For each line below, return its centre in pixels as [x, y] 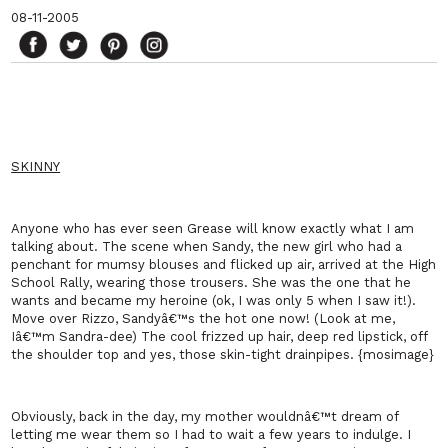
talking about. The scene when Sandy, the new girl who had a [207, 247]
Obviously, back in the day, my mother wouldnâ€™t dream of [205, 417]
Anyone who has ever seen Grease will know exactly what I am [213, 229]
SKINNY [36, 167]
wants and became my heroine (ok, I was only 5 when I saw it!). [214, 301]
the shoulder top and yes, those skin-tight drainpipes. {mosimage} [223, 355]
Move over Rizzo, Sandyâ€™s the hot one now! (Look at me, [203, 319]
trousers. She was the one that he [299, 283]
